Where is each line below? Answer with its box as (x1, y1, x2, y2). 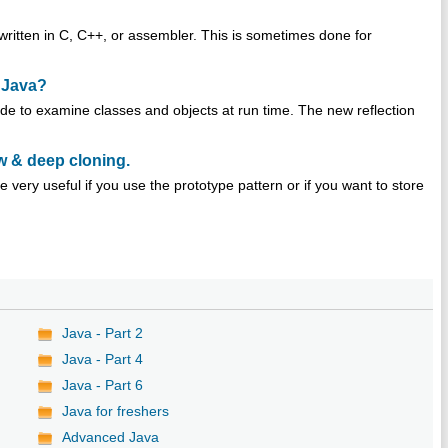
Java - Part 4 (62, 350, 144, 367)
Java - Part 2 (62, 324, 144, 341)
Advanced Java (62, 428, 160, 445)
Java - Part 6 (62, 376, 144, 393)
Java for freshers (62, 402, 170, 419)
